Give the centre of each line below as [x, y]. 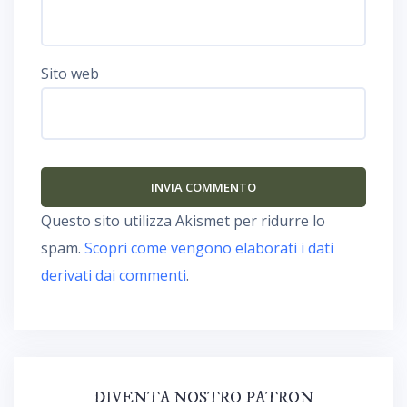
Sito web [70, 73]
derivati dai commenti [114, 275]
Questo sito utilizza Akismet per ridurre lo [183, 220]
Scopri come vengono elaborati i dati [209, 248]
